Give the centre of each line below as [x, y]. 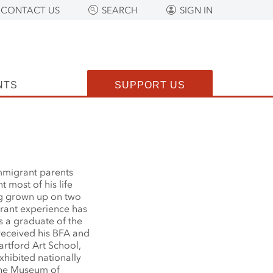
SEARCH [120, 10]
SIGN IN [196, 10]
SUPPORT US [150, 85]
